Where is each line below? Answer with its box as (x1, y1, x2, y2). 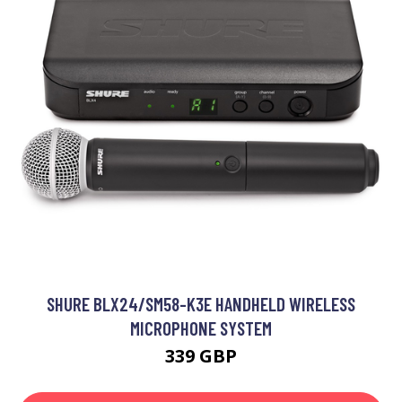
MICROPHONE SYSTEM (130, 317, 272, 340)
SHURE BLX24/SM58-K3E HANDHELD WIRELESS (47, 293, 355, 316)
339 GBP (165, 344, 237, 369)
